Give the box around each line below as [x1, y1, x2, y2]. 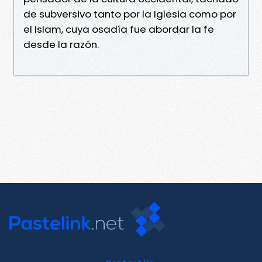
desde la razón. [23, 37, 99, 51]
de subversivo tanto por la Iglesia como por [23, 6, 236, 21]
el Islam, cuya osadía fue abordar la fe [23, 22, 214, 36]
